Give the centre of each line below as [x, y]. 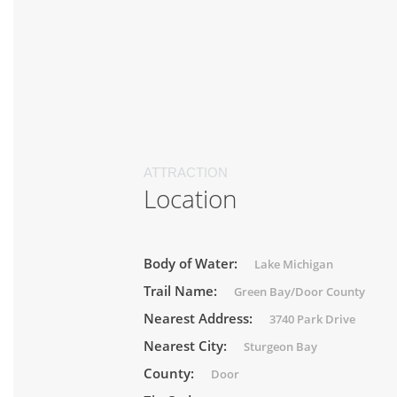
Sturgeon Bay [280, 346]
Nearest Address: [200, 318]
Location [191, 198]
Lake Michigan [294, 264]
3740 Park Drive [312, 319]
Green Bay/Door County [300, 292]
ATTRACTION [186, 172]
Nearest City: [187, 346]
